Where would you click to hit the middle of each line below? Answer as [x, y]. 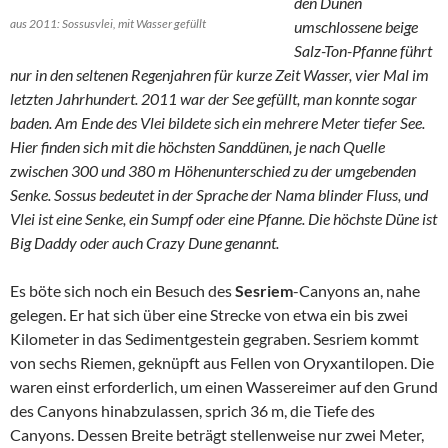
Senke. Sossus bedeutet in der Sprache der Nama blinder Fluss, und [219, 194]
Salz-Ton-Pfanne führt [363, 50]
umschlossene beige [356, 26]
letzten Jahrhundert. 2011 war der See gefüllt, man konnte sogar [213, 98]
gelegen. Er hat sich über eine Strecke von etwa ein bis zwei [209, 314]
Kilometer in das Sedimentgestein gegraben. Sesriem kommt [214, 338]
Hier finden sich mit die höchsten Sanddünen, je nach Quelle [197, 146]
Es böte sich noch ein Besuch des [122, 290]
